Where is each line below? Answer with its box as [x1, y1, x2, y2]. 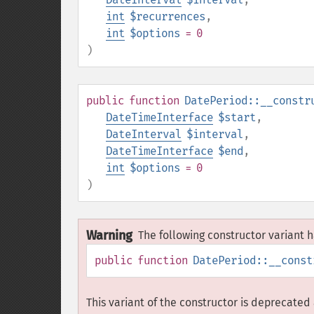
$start [218, 111, 256, 124]
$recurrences [130, 10, 205, 23]
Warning [86, 228, 132, 243]
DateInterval [106, 128, 182, 141]
